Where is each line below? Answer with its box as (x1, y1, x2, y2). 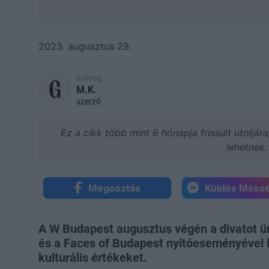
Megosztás (88, 181, 141, 194)
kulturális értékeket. (38, 250, 147, 265)
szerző (76, 96, 101, 106)
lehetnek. (226, 141, 268, 153)
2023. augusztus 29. (38, 40, 131, 52)
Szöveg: (76, 73, 103, 82)
